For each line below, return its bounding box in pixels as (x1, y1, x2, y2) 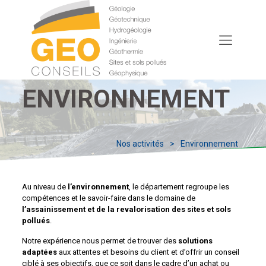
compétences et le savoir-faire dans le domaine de (21, 194, 195, 202)
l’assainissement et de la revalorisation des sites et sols (21, 205, 231, 214)
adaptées (21, 248, 59, 256)
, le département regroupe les (128, 182, 229, 191)
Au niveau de (21, 182, 68, 191)
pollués (21, 216, 50, 225)
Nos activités (116, 138, 164, 148)
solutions (178, 236, 213, 245)
